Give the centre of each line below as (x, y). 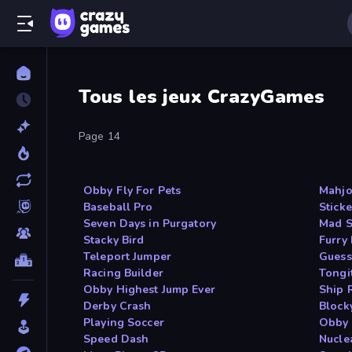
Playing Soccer (124, 323)
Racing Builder (123, 273)
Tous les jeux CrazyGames (202, 97)
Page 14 (99, 137)
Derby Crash (117, 306)
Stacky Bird (114, 240)
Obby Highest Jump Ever (149, 290)
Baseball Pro (118, 207)
